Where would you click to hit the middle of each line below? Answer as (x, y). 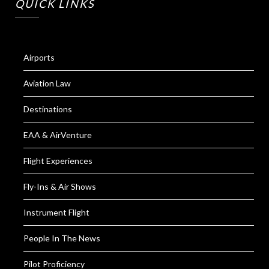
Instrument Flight (56, 212)
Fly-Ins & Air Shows (60, 186)
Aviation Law (47, 83)
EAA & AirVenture (58, 134)
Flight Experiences (58, 160)
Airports (39, 57)
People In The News (62, 238)
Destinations (48, 109)
